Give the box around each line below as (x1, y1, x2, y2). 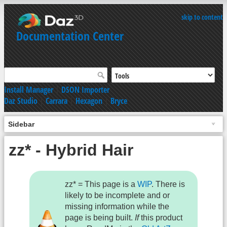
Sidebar (8, 120, 34, 128)
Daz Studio (4, 95, 37, 106)
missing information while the (65, 202, 170, 211)
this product (139, 213, 183, 222)
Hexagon (75, 95, 102, 106)
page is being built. (65, 213, 135, 222)
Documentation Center (16, 27, 124, 44)
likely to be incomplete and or (65, 191, 170, 200)
